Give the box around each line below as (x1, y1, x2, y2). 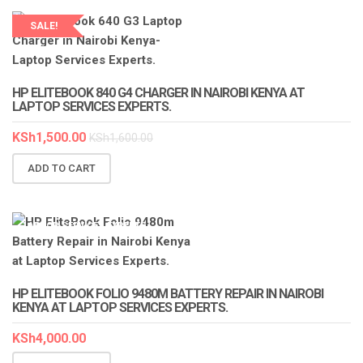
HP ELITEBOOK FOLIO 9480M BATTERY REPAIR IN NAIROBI (12, 285, 323, 301)
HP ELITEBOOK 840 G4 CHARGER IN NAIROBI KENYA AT (12, 85, 305, 101)
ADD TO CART (28, 161, 96, 174)
